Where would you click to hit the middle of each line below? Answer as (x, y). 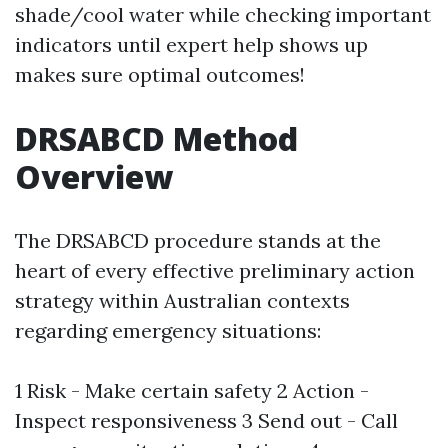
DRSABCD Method (156, 138)
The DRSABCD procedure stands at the (198, 240)
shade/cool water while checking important (223, 14)
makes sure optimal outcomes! (160, 74)
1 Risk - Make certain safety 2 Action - (192, 390)
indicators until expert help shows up (191, 44)
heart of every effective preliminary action (215, 270)
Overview (94, 176)
